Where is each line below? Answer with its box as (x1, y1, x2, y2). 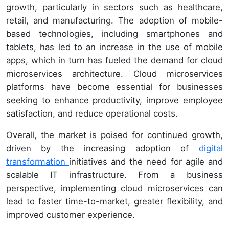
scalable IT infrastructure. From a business (6, 170, 223, 180)
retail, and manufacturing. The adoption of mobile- (6, 15, 223, 26)
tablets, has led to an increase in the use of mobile (6, 42, 223, 53)
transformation (6, 156, 70, 167)
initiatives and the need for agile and (69, 156, 223, 167)
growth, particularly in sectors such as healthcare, (6, 2, 223, 13)
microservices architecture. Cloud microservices (6, 68, 223, 79)
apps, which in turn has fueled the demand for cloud (6, 55, 223, 66)
